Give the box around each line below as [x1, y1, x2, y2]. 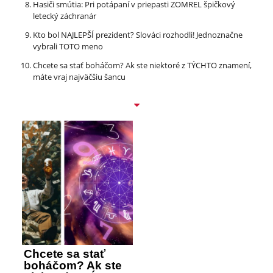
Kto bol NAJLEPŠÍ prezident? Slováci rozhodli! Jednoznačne [33, 29, 243, 41]
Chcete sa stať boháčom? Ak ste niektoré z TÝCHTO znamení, [33, 60, 252, 71]
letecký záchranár [33, 10, 96, 22]
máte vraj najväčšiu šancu [33, 71, 126, 83]
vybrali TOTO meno [33, 41, 103, 52]
